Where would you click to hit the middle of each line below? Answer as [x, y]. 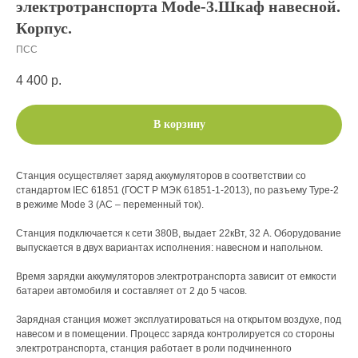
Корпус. [44, 28]
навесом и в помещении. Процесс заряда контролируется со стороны [175, 334]
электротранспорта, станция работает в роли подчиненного [154, 349]
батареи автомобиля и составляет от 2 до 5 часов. [131, 291]
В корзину [179, 125]
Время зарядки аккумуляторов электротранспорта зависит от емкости [176, 277]
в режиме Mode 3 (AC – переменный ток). [110, 205]
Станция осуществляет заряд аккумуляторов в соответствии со [161, 176]
